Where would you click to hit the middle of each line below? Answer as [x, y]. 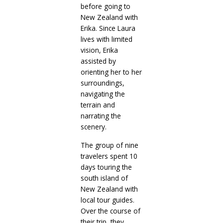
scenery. [93, 127]
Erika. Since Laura [108, 28]
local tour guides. [107, 200]
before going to [105, 6]
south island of [104, 178]
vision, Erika [99, 50]
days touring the [106, 167]
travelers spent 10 [109, 156]
